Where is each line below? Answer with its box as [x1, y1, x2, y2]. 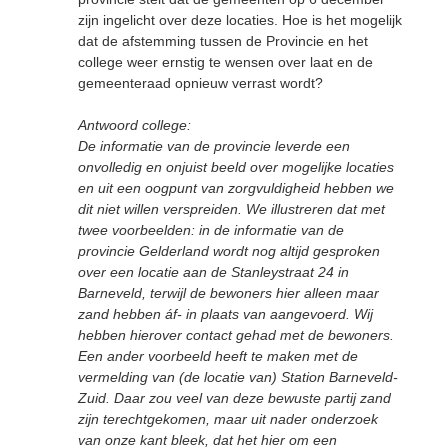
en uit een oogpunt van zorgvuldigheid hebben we [78, 179, 394, 196]
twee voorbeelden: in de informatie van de [78, 221, 344, 238]
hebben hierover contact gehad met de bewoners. [78, 326, 398, 343]
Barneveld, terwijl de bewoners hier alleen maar [78, 284, 379, 301]
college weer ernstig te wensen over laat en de [78, 53, 373, 70]
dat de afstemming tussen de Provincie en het [78, 32, 368, 49]
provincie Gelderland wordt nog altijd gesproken [78, 242, 380, 259]
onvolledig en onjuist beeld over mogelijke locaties [78, 158, 394, 175]
